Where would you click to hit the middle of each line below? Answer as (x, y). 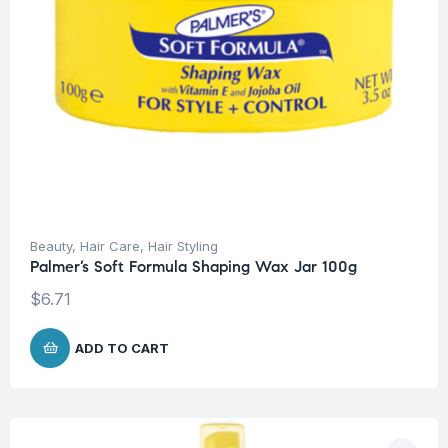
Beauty (51, 246)
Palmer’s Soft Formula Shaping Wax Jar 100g (193, 267)
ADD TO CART (122, 348)
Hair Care (110, 246)
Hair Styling (183, 246)
